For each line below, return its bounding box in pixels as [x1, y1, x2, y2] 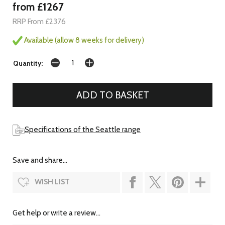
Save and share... [13, 156, 67, 165]
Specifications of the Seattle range [25, 125, 141, 134]
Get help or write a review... [13, 208, 100, 218]
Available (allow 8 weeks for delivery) [23, 35, 144, 45]
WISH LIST [35, 177, 70, 187]
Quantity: [13, 59, 43, 67]
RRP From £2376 [13, 17, 66, 26]
